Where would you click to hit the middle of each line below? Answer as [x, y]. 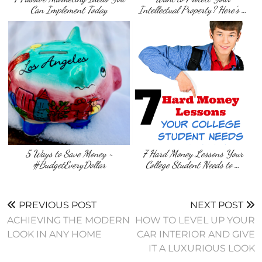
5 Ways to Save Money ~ [69, 153]
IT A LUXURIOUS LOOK [202, 248]
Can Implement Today [69, 10]
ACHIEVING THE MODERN [68, 220]
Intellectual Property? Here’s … [193, 10]
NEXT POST [218, 205]
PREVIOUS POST [56, 205]
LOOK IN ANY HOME [54, 234]
